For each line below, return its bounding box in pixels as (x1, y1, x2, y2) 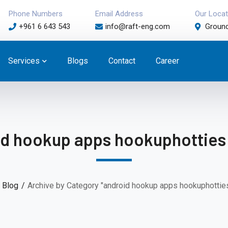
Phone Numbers (9, 9, 63, 18)
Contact (108, 56, 135, 66)
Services (8, 56, 40, 66)
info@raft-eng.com (105, 22, 170, 31)
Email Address (95, 9, 143, 18)
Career (156, 56, 179, 66)
